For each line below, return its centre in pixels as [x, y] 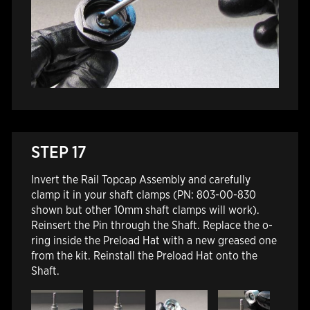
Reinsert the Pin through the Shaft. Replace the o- [152, 226]
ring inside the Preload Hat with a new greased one [154, 241]
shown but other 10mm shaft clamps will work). [145, 210]
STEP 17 [58, 152]
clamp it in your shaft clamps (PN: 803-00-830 [143, 195]
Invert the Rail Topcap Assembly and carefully [140, 180]
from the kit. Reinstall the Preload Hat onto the [144, 256]
